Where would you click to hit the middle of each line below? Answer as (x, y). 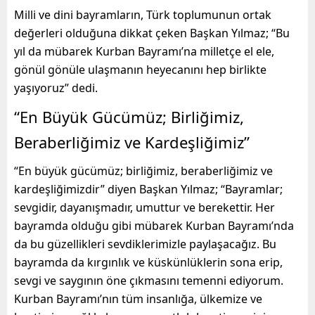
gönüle (66, 69)
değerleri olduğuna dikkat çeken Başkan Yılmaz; (143, 33)
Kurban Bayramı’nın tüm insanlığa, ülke (118, 298)
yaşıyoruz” (41, 88)
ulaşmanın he (122, 69)
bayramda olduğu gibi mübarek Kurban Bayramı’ (144, 225)
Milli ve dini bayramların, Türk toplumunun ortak (143, 14)
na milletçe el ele (227, 51)
